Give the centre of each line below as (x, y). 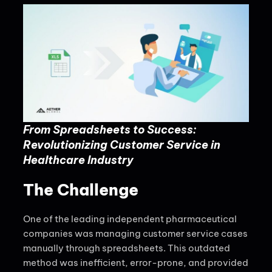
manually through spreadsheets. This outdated (127, 248)
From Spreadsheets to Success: (110, 129)
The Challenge (81, 189)
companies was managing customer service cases (135, 233)
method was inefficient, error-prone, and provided (136, 262)
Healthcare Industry (78, 160)
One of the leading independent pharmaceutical (130, 219)
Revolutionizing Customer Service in (122, 144)
